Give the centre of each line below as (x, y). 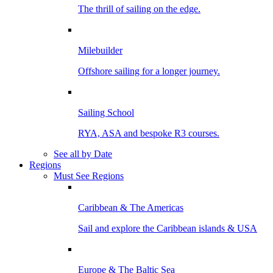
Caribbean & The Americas (131, 207)
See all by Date (83, 154)
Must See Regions (89, 175)
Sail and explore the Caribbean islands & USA (168, 228)
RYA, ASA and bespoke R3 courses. (149, 133)
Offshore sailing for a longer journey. (149, 71)
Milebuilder (100, 50)
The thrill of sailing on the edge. (139, 9)
